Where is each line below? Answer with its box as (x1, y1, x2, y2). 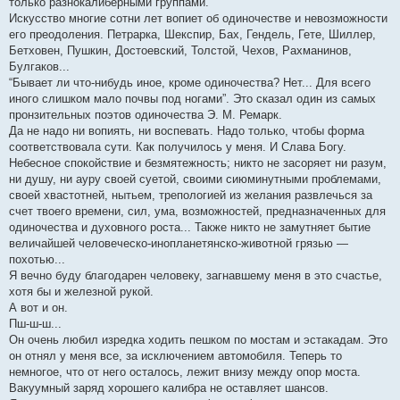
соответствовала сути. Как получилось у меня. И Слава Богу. (9, 140, 346, 154)
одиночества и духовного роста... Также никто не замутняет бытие (9, 221, 371, 234)
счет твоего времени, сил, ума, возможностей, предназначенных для (9, 204, 386, 218)
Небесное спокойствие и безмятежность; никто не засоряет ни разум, (9, 156, 387, 170)
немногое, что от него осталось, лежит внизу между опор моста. (9, 365, 361, 379)
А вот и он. (9, 301, 68, 314)
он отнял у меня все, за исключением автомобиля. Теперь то (9, 349, 342, 362)
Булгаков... (9, 60, 70, 73)
